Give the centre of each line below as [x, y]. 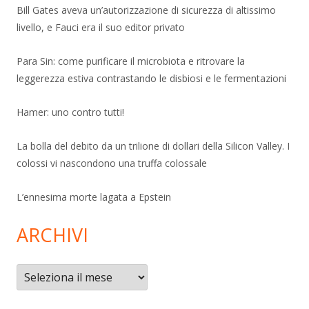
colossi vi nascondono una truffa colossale [112, 163]
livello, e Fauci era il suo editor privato [101, 27]
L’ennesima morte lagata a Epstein [94, 197]
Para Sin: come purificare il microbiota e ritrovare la [131, 61]
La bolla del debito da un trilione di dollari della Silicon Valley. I [153, 146]
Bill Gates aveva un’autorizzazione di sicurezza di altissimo [146, 10]
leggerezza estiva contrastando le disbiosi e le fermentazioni [151, 78]
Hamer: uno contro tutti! [70, 112]
